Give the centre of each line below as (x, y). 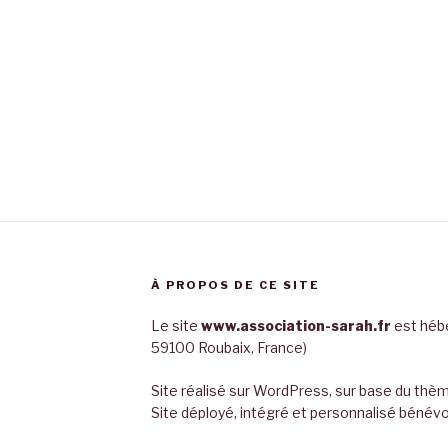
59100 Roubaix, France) (228, 347)
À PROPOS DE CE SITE (235, 284)
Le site (175, 325)
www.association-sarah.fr (295, 325)
